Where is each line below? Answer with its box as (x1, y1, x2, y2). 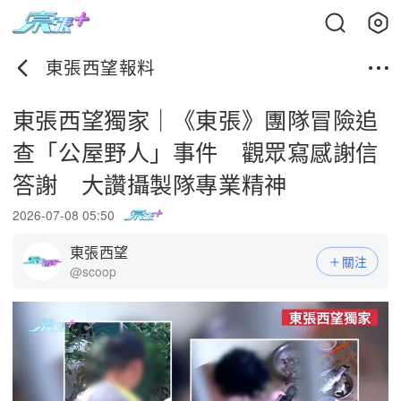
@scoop (70, 262, 117, 281)
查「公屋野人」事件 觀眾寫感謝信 (12, 134, 379, 167)
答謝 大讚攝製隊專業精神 (12, 166, 287, 200)
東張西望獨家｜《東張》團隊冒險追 (12, 102, 379, 135)
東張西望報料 (45, 55, 156, 81)
